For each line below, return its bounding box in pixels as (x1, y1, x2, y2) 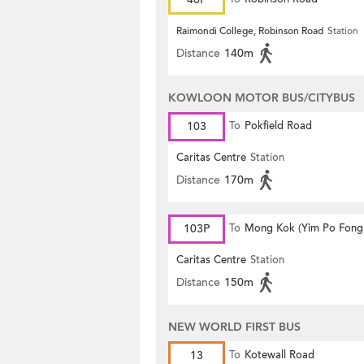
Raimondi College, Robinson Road (176, 24, 323, 37)
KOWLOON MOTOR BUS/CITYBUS (168, 90, 355, 106)
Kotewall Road (245, 348, 314, 362)
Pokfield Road (245, 119, 312, 133)
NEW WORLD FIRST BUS (168, 319, 301, 335)
